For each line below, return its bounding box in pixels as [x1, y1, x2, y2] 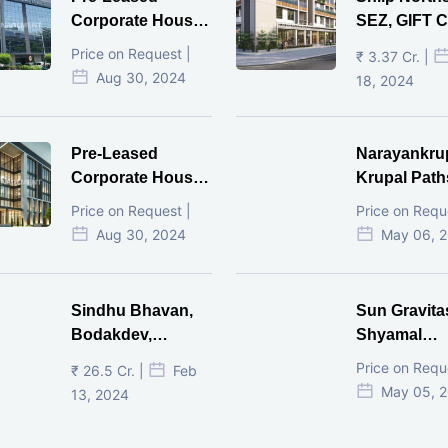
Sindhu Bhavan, [71, 302, 193, 319]
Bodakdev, [71, 326, 152, 343]
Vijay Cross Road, [71, 36, 207, 53]
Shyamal [356, 326, 422, 343]
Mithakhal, [71, 193, 148, 210]
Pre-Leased [71, 145, 158, 162]
